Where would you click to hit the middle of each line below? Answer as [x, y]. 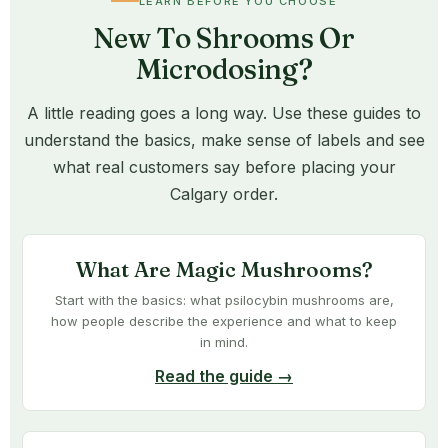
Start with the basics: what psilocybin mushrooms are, [224, 299]
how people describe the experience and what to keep [224, 320]
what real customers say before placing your [224, 166]
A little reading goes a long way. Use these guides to [224, 112]
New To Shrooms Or [224, 37]
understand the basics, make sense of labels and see [224, 139]
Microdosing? [224, 68]
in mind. [224, 341]
